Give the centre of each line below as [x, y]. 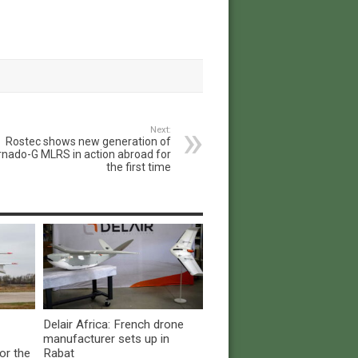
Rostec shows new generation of [88, 142]
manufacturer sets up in [106, 338]
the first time [138, 167]
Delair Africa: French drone [113, 324]
